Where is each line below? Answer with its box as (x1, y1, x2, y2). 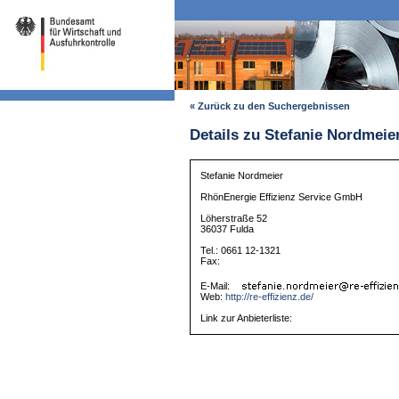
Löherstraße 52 (200, 213, 268, 224)
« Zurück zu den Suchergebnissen (189, 101, 350, 112)
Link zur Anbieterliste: (200, 313, 293, 324)
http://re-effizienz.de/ (225, 291, 314, 303)
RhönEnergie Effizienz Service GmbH (200, 191, 363, 203)
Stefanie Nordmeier (200, 170, 284, 182)
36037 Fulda (200, 224, 255, 235)
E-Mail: (200, 281, 233, 292)
